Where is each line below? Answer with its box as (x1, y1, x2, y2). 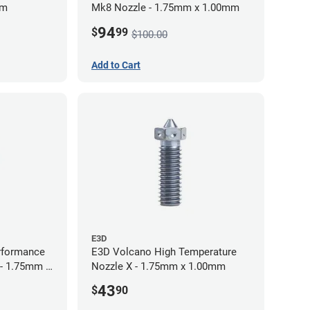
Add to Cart (91, 59, 140, 71)
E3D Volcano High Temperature (91, 245, 237, 258)
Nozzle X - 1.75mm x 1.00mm (91, 259, 226, 273)
